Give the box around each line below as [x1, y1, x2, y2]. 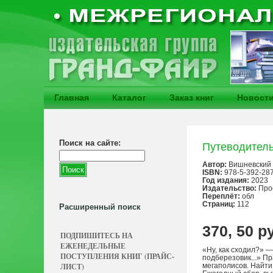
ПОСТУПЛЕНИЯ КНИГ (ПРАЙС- [60, 251, 174, 261]
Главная [54, 93, 89, 102]
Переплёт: [202, 192, 240, 200]
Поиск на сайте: [59, 138, 121, 147]
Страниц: [202, 200, 235, 208]
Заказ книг [169, 93, 214, 102]
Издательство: [202, 184, 257, 193]
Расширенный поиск [59, 202, 141, 211]
